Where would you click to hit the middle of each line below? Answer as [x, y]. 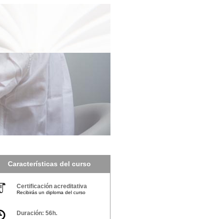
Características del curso [49, 164]
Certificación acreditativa [52, 186]
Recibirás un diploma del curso [51, 192]
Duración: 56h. [37, 213]
